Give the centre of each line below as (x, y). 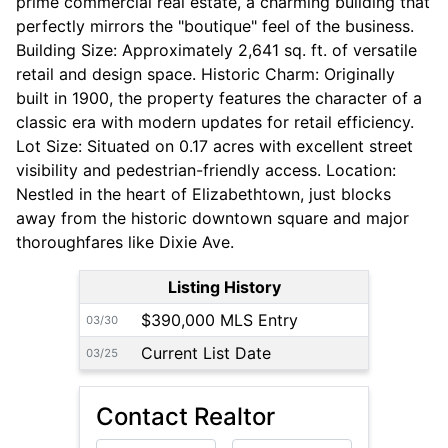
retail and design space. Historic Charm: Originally (205, 74)
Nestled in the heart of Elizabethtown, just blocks (203, 194)
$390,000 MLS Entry (219, 320)
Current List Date (206, 353)
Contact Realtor (185, 417)
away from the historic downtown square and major (212, 218)
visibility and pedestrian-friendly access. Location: (206, 170)
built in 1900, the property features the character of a (219, 98)
